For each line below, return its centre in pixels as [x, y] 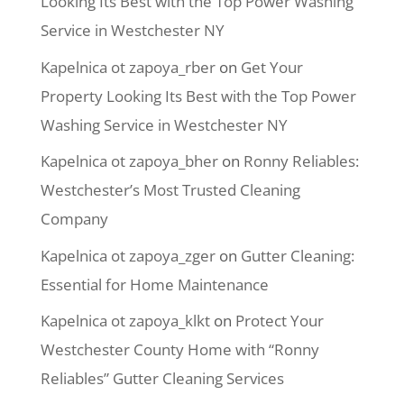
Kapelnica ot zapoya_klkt [125, 321]
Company [74, 219]
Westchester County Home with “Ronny [179, 349]
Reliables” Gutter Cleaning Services [162, 378]
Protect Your [279, 321]
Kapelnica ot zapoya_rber [128, 67]
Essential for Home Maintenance [154, 284]
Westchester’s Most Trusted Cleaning [170, 190]
